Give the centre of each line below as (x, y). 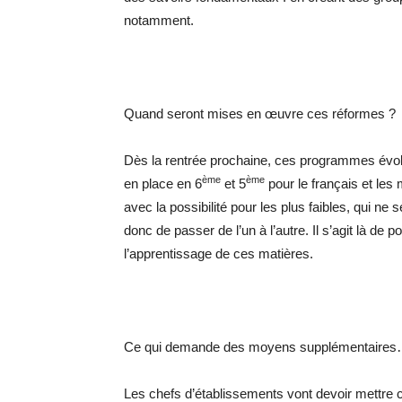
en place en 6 (163, 184)
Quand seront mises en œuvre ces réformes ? (260, 114)
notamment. (159, 20)
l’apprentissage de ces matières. (218, 253)
